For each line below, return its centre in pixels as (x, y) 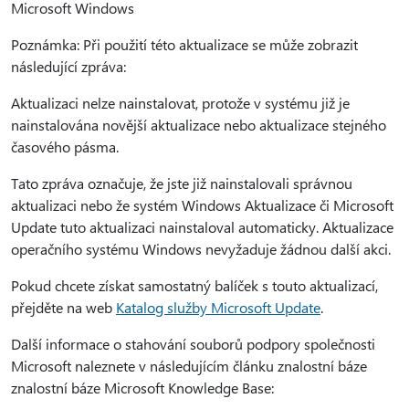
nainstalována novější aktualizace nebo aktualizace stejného (199, 125)
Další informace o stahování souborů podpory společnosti (193, 344)
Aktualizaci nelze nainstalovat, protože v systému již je (180, 103)
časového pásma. (65, 147)
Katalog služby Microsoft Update (218, 307)
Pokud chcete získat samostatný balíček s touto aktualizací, (194, 285)
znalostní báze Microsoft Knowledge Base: (142, 388)
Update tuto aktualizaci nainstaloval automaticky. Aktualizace (202, 227)
